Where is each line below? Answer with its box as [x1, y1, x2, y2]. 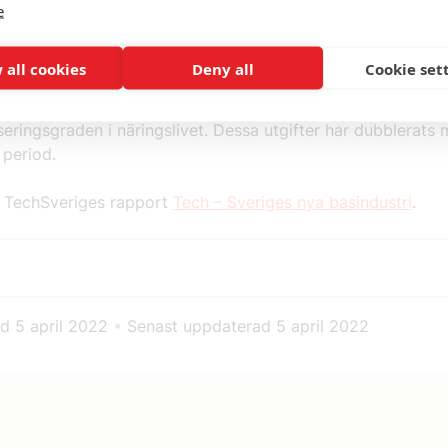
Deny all [191, 58, 254, 78]
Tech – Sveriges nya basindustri [173, 192, 412, 212]
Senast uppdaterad [122, 315, 276, 336]
